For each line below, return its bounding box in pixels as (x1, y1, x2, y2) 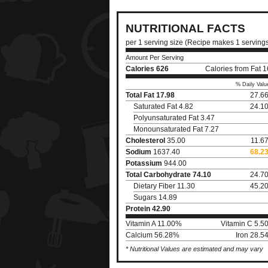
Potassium (126, 159, 162, 167)
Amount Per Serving (126, 54, 184, 61)
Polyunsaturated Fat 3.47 (133, 114, 215, 122)
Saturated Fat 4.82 (133, 102, 193, 111)
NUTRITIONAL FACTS (126, 22, 245, 35)
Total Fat (126, 91, 154, 99)
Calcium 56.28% (126, 231, 179, 239)
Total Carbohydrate (126, 170, 191, 179)
